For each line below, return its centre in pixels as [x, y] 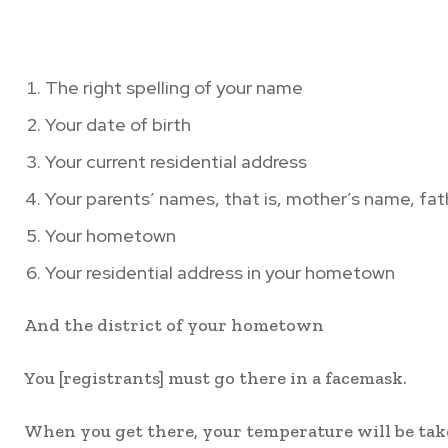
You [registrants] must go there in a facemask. [215, 378]
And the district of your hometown [174, 325]
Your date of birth [118, 125]
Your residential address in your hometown [220, 273]
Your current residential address [176, 162]
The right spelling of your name [174, 88]
